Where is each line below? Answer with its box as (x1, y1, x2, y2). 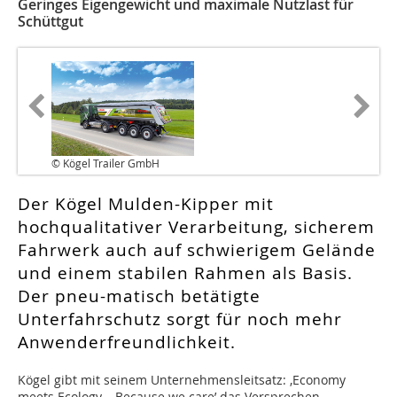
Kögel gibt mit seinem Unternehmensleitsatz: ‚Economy (18, 371, 346, 389)
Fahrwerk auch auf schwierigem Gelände (18, 238, 376, 262)
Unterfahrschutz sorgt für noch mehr (18, 307, 342, 331)
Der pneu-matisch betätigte (18, 284, 261, 308)
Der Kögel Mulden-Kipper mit (18, 192, 274, 216)
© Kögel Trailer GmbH (51, 156, 160, 171)
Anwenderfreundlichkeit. (18, 331, 236, 354)
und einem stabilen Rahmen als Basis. (18, 261, 353, 285)
